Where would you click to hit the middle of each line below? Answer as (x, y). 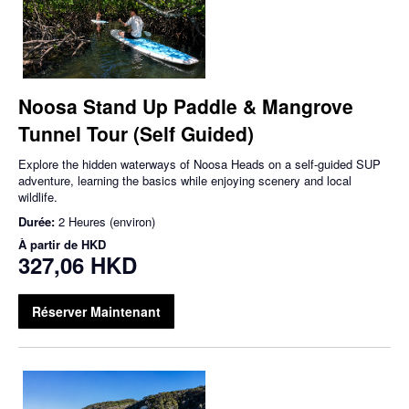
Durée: (38, 221)
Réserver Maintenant (96, 311)
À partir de (50, 244)
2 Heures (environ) (107, 221)
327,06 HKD (78, 264)
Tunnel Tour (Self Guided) (136, 133)
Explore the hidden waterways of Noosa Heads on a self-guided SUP (199, 163)
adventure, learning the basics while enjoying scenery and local (185, 180)
